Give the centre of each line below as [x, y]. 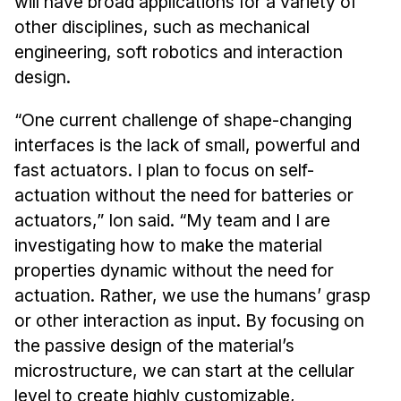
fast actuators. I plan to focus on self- [164, 171]
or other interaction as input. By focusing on [189, 321]
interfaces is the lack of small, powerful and [187, 145]
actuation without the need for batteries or [183, 196]
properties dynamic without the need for [174, 271]
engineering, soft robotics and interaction [178, 52]
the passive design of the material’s [154, 346]
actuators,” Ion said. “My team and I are [172, 221]
